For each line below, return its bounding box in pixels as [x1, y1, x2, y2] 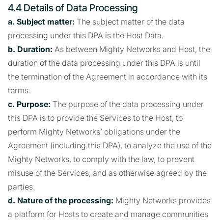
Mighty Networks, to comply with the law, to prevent [8, 154, 194, 164]
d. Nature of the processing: [8, 195, 113, 205]
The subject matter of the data [75, 17, 185, 27]
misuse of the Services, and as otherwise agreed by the [8, 168, 207, 178]
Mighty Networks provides [113, 195, 211, 205]
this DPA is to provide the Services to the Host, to [8, 113, 183, 123]
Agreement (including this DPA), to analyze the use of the [8, 140, 212, 150]
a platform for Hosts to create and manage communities [8, 209, 208, 219]
